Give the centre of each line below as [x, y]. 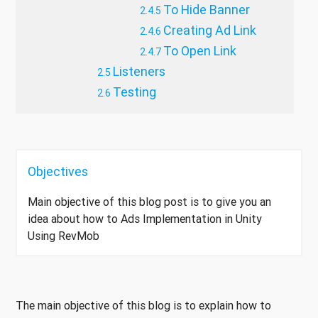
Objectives [58, 172]
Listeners [139, 72]
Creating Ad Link [210, 31]
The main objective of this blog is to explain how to [143, 306]
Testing [135, 92]
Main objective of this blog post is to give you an [149, 202]
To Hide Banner [207, 10]
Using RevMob [64, 236]
